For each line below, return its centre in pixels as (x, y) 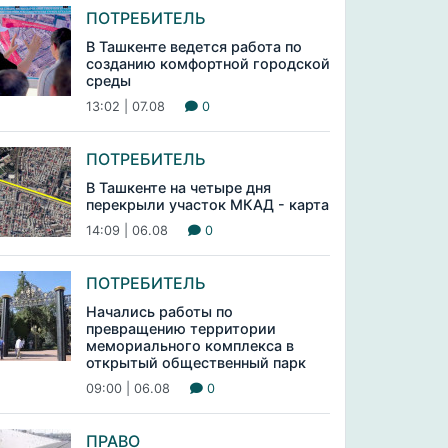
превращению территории (180, 328)
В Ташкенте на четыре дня (178, 187)
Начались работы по (159, 311)
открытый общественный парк (195, 362)
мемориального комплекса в (189, 345)
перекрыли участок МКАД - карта (207, 204)
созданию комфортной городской (207, 63)
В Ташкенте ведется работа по (193, 46)
